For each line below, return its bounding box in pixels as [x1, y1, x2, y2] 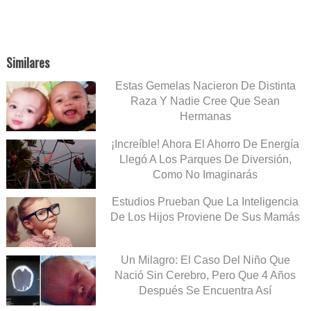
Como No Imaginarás [153, 168, 258, 180]
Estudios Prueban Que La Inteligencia [112, 196, 299, 208]
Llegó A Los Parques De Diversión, [119, 153, 292, 165]
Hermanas [179, 110, 231, 122]
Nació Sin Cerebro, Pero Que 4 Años [115, 269, 296, 282]
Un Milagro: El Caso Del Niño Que [120, 254, 290, 267]
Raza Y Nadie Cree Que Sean [131, 94, 280, 107]
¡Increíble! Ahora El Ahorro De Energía [111, 137, 299, 150]
